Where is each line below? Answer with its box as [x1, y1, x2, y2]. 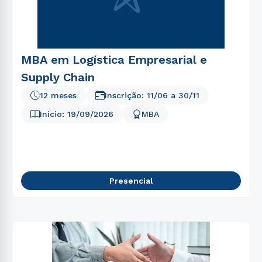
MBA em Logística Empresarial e [21, 53, 207, 67]
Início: [40, 109, 67, 119]
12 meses [40, 91, 77, 100]
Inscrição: [105, 91, 147, 100]
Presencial [109, 176, 153, 185]
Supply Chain [21, 70, 95, 84]
